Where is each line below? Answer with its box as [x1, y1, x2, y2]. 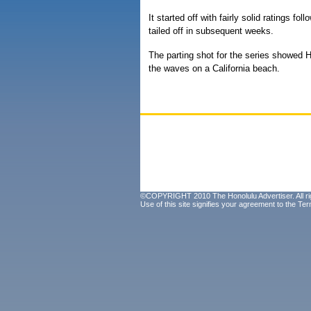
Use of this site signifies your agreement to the [140, 200, 298, 208]
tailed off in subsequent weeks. [149, 26, 274, 36]
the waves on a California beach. [149, 63, 280, 74]
